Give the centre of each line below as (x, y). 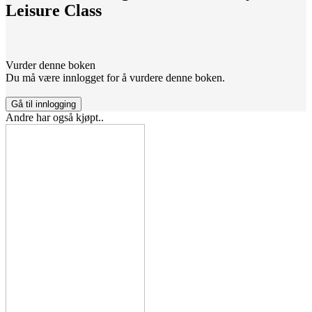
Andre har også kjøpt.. (55, 118)
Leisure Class (54, 11)
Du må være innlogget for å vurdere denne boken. (115, 78)
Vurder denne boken (50, 65)
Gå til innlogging (44, 104)
